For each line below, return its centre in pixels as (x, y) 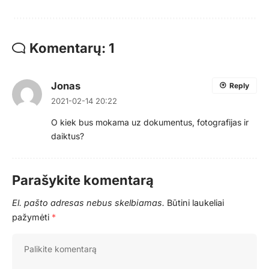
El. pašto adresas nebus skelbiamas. (88, 202)
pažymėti (32, 217)
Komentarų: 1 (72, 48)
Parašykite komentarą (83, 180)
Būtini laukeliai (195, 202)
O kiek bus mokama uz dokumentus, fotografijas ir (150, 122)
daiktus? (68, 136)
